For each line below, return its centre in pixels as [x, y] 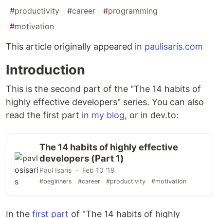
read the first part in [49, 115]
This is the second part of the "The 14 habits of [103, 89]
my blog [108, 115]
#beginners [56, 182]
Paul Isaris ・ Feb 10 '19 [77, 170]
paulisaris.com [174, 47]
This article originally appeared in [75, 47]
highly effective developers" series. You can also [105, 102]
